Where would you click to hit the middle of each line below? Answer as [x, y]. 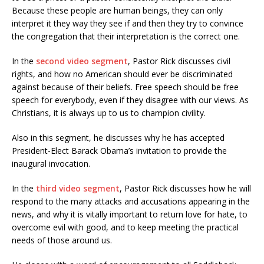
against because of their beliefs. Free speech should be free [125, 87]
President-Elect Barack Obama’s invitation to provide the [119, 151]
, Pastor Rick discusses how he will [185, 188]
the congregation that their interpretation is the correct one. [126, 36]
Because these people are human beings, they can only [117, 10]
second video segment [82, 61]
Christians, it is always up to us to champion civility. [109, 113]
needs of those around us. [62, 240]
